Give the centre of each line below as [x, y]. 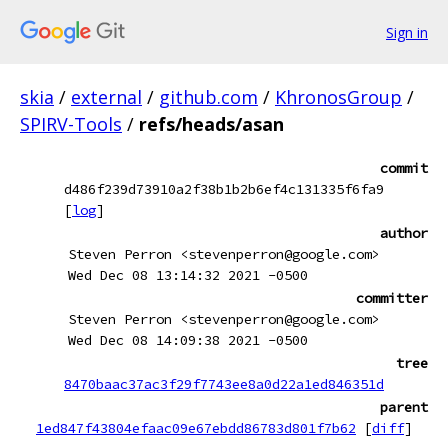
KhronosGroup [338, 97]
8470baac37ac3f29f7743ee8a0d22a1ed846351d [224, 384]
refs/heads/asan [211, 124]
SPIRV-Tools [71, 124]
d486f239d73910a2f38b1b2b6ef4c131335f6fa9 [224, 189]
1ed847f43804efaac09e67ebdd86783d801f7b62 [196, 428]
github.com [208, 97]
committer [392, 298]
